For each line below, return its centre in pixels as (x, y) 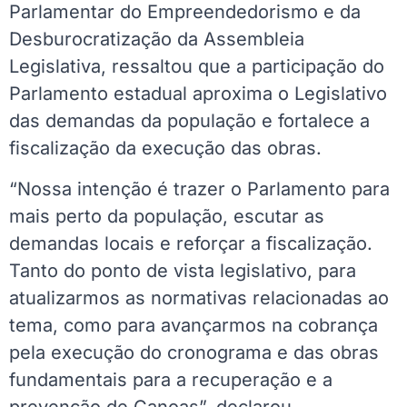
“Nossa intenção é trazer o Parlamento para (199, 189)
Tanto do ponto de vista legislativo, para (183, 270)
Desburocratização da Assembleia (157, 40)
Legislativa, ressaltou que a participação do (197, 67)
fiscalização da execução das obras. (165, 149)
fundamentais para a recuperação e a (171, 379)
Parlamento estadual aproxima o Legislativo (198, 94)
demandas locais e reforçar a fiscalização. (191, 243)
